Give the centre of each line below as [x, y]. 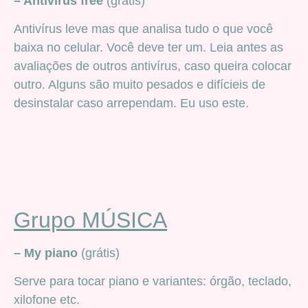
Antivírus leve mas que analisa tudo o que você [143, 29]
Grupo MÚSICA [90, 220]
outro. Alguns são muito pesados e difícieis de [140, 85]
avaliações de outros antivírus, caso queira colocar [153, 66]
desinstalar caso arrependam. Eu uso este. [131, 103]
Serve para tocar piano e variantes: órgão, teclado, [153, 282]
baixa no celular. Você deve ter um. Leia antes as [148, 48]
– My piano [46, 253]
